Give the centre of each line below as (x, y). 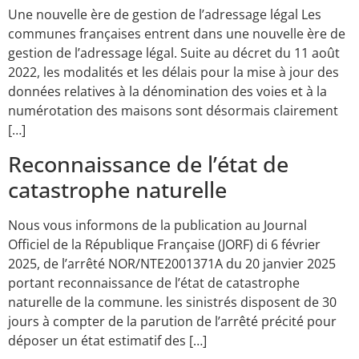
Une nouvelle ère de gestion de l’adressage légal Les (165, 15)
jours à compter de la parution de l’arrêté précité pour (172, 321)
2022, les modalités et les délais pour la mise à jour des (173, 73)
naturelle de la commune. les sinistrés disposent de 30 (172, 302)
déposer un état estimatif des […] (107, 340)
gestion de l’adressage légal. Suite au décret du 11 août (174, 53)
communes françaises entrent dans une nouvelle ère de (177, 34)
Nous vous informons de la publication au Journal (157, 225)
